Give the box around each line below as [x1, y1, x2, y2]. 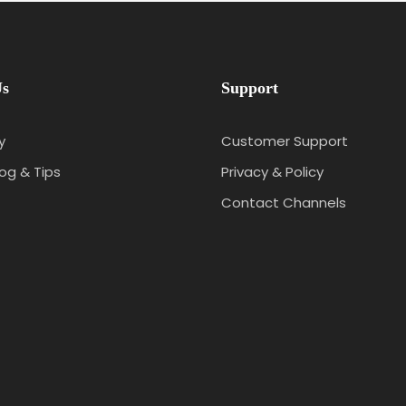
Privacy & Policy [221, 161, 324, 181]
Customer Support [221, 130, 348, 150]
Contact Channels [221, 192, 346, 212]
